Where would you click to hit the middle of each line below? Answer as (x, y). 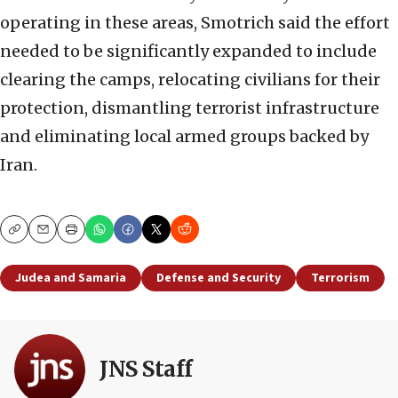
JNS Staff (146, 370)
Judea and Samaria (71, 279)
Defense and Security (219, 279)
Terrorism (340, 279)
